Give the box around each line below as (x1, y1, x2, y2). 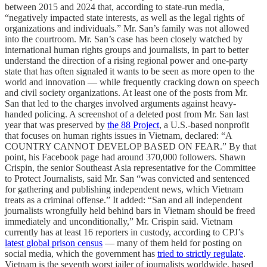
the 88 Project (107, 119, 159, 130)
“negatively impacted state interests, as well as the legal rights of (5, 12, 244, 23)
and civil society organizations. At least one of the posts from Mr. (5, 87, 248, 98)
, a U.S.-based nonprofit (159, 119, 249, 130)
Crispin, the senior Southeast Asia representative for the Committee (5, 162, 256, 173)
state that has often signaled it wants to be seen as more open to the (5, 66, 254, 76)
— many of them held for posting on (103, 237, 242, 248)
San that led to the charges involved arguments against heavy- (5, 98, 236, 108)
